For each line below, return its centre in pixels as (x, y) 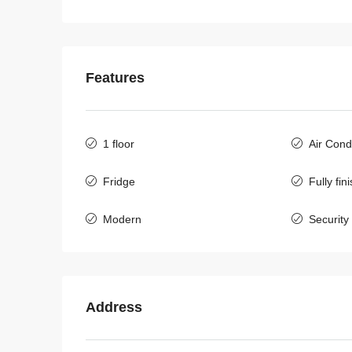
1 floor (119, 143)
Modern (122, 219)
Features (115, 77)
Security (329, 219)
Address (114, 307)
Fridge (119, 181)
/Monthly (264, 306)
